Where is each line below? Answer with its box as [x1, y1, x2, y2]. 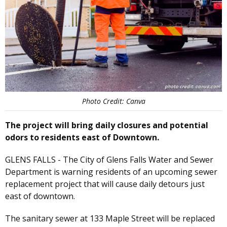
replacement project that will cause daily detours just [5, 178, 205, 190]
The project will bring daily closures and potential [5, 120, 208, 131]
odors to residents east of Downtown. [5, 132, 159, 143]
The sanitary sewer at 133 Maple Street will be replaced [5, 213, 215, 224]
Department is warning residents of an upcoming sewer [5, 166, 217, 178]
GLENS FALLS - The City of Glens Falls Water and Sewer [5, 154, 213, 166]
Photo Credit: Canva [82, 96, 145, 106]
